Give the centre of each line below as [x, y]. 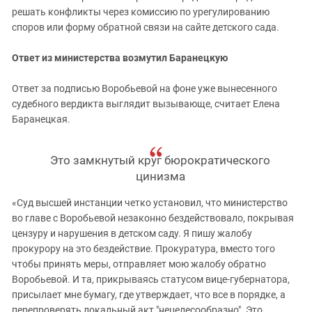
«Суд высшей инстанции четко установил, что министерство [150, 203]
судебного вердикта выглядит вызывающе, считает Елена [146, 104]
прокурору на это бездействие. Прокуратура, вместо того [143, 249]
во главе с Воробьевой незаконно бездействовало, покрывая [153, 218]
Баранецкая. [41, 119]
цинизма [160, 176]
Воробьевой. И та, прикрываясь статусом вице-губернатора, [151, 279]
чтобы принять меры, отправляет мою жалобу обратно [139, 264]
